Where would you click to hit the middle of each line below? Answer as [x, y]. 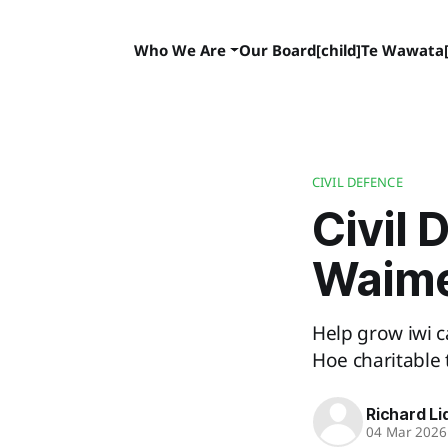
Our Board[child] [299, 50]
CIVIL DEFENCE [357, 182]
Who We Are [179, 50]
